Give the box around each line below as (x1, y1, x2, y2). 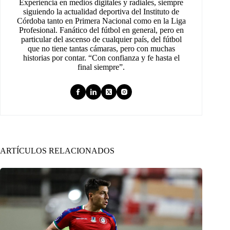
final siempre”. (78, 63, 125, 72)
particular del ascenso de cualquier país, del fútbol (21, 35, 182, 44)
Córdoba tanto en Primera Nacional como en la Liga (16, 16, 186, 26)
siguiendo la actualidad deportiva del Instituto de (23, 7, 180, 16)
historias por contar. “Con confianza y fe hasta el (23, 53, 180, 63)
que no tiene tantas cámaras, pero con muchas (27, 44, 175, 53)
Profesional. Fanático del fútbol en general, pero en (18, 26, 184, 35)
